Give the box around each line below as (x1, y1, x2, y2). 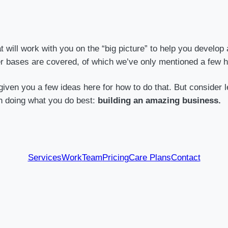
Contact (170, 153, 201, 163)
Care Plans (128, 153, 171, 163)
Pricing (102, 153, 129, 163)
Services (27, 153, 62, 163)
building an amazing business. (98, 95, 221, 105)
